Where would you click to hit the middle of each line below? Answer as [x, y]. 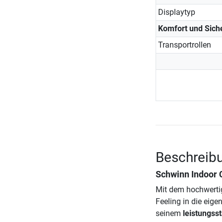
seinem [169, 213]
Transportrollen [184, 45]
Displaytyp [176, 12]
